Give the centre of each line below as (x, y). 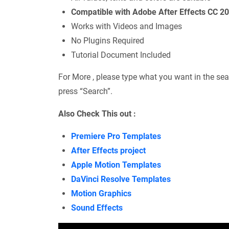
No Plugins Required (108, 40)
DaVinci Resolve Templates (121, 179)
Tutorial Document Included (121, 55)
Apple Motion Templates (116, 165)
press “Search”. (85, 91)
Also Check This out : (97, 113)
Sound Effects (97, 208)
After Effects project (108, 150)
